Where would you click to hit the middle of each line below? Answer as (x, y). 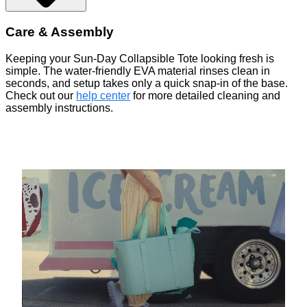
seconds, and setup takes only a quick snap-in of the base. (147, 83)
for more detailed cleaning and (205, 95)
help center (103, 95)
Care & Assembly (60, 32)
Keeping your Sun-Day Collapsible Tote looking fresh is (140, 58)
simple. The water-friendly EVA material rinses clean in (138, 71)
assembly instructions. (59, 108)
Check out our (41, 95)
